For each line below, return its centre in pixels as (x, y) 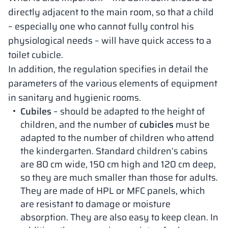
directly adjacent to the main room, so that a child (111, 12)
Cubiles (36, 111)
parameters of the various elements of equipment (113, 83)
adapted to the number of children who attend (117, 138)
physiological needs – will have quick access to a (110, 41)
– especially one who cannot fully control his (101, 26)
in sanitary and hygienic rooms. (75, 98)
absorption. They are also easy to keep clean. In (119, 217)
